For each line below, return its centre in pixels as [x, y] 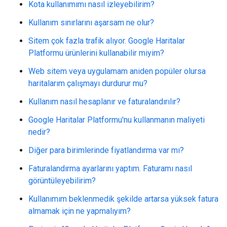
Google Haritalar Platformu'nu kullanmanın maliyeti [117, 120]
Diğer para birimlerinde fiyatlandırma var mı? [106, 150]
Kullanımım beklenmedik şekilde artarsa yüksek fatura [123, 199]
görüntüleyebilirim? [62, 181]
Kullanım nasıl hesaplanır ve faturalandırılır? [104, 102]
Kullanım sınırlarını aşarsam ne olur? [91, 23]
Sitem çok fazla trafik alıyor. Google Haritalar [107, 41]
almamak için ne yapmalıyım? [80, 211]
